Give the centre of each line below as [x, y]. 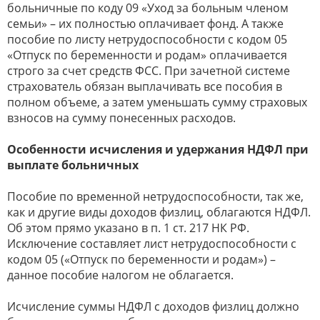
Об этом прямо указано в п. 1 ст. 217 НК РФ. [128, 227]
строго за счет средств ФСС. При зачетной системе [149, 70]
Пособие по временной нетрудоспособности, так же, [155, 196]
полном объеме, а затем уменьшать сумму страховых [157, 102]
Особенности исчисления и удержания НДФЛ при [158, 149]
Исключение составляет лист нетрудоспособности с [152, 243]
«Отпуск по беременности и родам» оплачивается [147, 55]
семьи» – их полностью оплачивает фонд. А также [145, 23]
